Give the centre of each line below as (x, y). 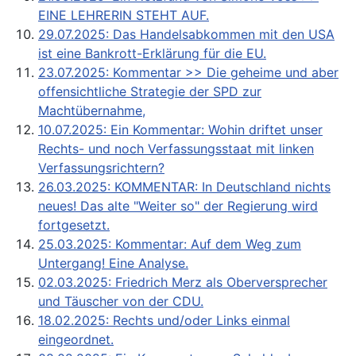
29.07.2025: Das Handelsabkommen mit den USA (186, 34)
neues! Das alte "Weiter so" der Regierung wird (178, 205)
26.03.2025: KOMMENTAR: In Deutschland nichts (184, 186)
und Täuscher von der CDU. (121, 301)
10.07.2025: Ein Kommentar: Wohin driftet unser (180, 129)
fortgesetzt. (74, 224)
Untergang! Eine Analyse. (113, 263)
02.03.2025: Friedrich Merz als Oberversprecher (183, 282)
